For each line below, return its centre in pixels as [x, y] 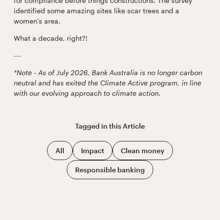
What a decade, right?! [50, 38]
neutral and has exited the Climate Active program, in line [107, 83]
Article [134, 126]
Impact [93, 150]
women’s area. [37, 21]
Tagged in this [99, 126]
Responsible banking [110, 169]
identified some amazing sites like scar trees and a [96, 11]
